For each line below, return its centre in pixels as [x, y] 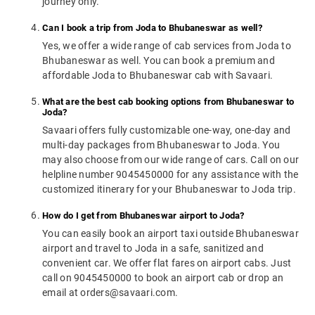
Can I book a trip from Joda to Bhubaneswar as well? [152, 28]
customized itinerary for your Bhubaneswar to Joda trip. [169, 189]
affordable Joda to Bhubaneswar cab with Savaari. [157, 76]
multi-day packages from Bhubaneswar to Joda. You [161, 145]
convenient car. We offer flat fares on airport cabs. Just [167, 263]
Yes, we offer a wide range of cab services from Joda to [167, 46]
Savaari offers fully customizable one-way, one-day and [167, 130]
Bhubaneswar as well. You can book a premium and [159, 61]
